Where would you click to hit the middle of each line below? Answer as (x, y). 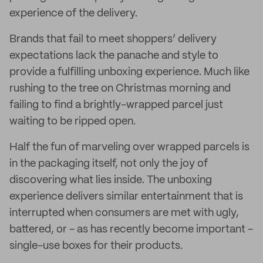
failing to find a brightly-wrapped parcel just (116, 105)
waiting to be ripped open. (73, 122)
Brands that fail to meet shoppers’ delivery (113, 39)
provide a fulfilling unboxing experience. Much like (129, 72)
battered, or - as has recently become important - (131, 230)
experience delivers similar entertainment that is (126, 197)
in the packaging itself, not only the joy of (109, 164)
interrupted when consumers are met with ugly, (124, 213)
